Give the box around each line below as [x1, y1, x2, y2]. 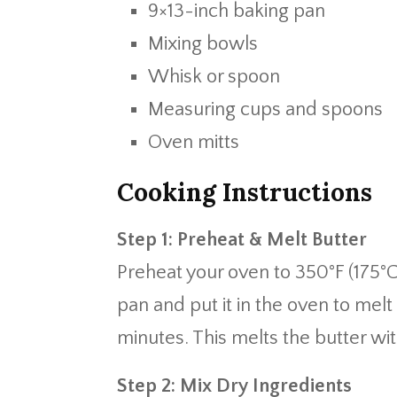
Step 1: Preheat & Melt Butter [117, 229, 367, 251]
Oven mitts [148, 131, 239, 153]
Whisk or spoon [148, 66, 280, 88]
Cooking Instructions [117, 176, 372, 208]
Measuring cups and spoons [148, 98, 383, 121]
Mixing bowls [148, 33, 258, 55]
